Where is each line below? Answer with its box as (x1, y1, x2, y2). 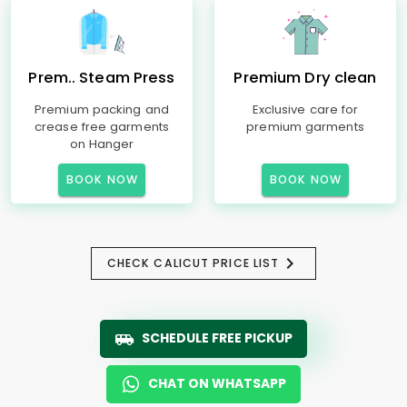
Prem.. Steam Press (28, 67, 175, 88)
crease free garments (35, 118, 169, 135)
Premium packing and (35, 101, 169, 118)
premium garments (246, 118, 364, 135)
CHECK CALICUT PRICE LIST (106, 255, 280, 271)
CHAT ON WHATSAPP (148, 374, 286, 392)
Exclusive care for (252, 101, 359, 118)
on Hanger (69, 135, 134, 153)
